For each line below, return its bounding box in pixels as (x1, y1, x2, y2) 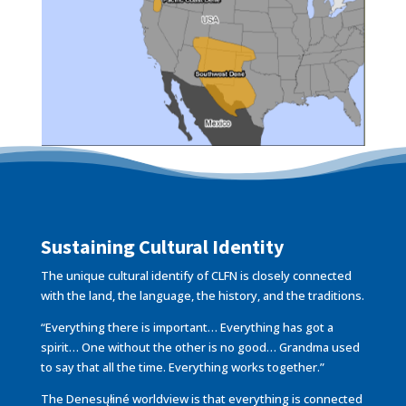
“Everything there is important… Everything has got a (40, 319, 333, 336)
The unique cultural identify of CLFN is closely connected (40, 267, 352, 285)
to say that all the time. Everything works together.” (40, 359, 324, 376)
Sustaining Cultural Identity (40, 234, 284, 260)
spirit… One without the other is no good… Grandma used (40, 339, 360, 356)
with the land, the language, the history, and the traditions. (40, 287, 364, 304)
